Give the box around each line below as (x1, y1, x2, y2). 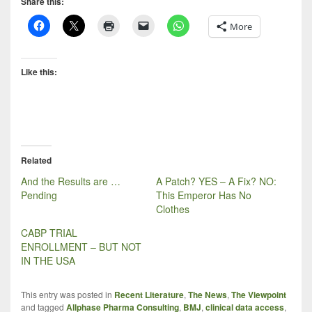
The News (188, 288, 227, 301)
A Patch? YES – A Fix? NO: (156, 173, 276, 188)
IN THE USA (21, 253, 75, 267)
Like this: (21, 65, 57, 78)
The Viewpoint (231, 288, 286, 301)
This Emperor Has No (156, 187, 251, 202)
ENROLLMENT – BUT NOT (21, 239, 141, 253)
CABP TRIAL (21, 225, 77, 240)
